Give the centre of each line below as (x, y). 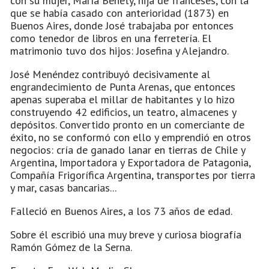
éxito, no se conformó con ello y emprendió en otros (131, 137)
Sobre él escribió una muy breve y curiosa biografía (126, 234)
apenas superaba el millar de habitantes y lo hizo (122, 99)
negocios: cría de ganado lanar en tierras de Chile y (128, 150)
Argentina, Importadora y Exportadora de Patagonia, (130, 162)
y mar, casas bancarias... (63, 187)
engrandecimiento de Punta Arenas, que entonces (123, 86)
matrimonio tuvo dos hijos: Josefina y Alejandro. (119, 50)
